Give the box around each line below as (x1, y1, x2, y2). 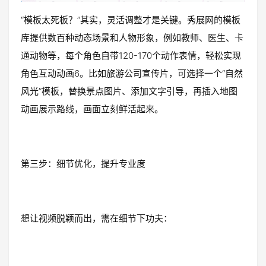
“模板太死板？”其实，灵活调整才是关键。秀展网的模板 (21, 14, 240, 26)
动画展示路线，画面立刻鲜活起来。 (21, 103, 163, 115)
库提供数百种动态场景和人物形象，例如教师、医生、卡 (21, 32, 243, 44)
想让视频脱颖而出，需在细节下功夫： (21, 213, 172, 224)
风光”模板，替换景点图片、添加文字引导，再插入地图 (21, 85, 237, 97)
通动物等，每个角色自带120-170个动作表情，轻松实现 (21, 50, 241, 62)
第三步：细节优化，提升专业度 (21, 158, 145, 170)
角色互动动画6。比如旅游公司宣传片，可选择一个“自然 (21, 68, 243, 80)
